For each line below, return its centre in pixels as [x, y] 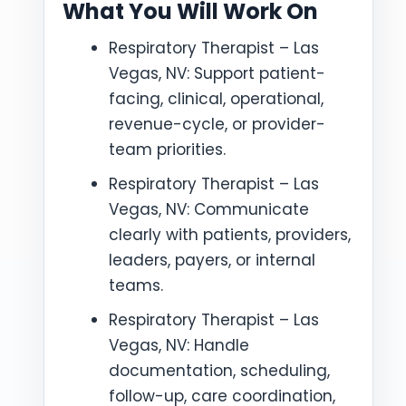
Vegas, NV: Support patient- [217, 73]
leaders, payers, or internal [212, 260]
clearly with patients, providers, [230, 235]
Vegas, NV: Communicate [209, 209]
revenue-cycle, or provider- [217, 124]
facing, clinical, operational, [216, 99]
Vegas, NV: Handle [179, 345]
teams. [136, 285]
